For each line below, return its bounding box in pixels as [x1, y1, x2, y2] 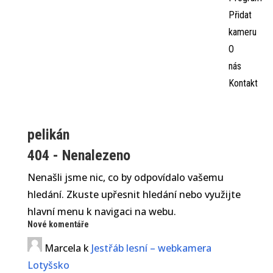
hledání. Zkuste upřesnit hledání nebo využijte [27, 188, 241, 201]
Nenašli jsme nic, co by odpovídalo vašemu [27, 171, 224, 184]
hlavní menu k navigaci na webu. [27, 205, 176, 218]
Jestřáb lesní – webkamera [91, 241, 211, 255]
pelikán [27, 126, 69, 143]
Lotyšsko [27, 258, 69, 272]
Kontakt [228, 77, 258, 89]
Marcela [44, 241, 81, 255]
